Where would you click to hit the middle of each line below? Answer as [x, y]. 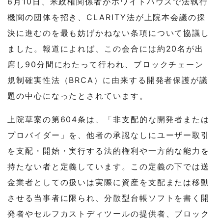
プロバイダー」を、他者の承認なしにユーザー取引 [109, 135]
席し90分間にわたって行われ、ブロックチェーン [106, 64]
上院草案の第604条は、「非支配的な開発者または [109, 119]
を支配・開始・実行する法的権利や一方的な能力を [109, 151]
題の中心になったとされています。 [78, 96]
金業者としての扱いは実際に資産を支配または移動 [109, 182]
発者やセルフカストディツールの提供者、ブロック [109, 213]
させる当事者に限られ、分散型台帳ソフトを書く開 [109, 198]
